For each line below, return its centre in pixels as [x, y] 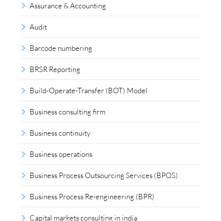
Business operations [61, 154]
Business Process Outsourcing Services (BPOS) [104, 175]
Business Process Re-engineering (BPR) [92, 197]
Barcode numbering [61, 48]
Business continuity [60, 133]
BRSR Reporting [55, 69]
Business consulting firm [68, 112]
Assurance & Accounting [68, 6]
